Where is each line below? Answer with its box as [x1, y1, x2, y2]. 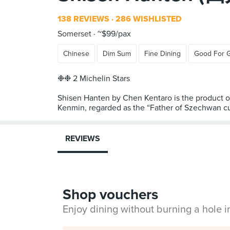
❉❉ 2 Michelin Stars [57, 73, 130, 84]
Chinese [63, 49, 89, 58]
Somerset [57, 29, 91, 39]
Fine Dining [144, 49, 181, 58]
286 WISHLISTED [113, 14, 182, 24]
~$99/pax [95, 29, 131, 39]
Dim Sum [103, 49, 131, 58]
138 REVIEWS [57, 14, 109, 24]
